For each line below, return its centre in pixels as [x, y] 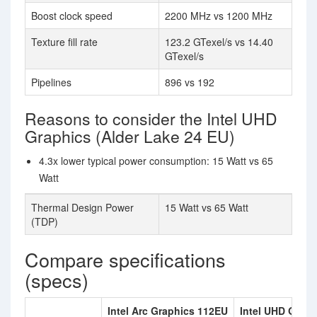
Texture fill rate [64, 42]
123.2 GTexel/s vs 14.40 [219, 42]
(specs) [57, 280]
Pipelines [51, 82]
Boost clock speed [72, 16]
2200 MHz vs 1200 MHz [219, 16]
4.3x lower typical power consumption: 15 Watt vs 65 [156, 161]
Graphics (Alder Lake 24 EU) [130, 136]
